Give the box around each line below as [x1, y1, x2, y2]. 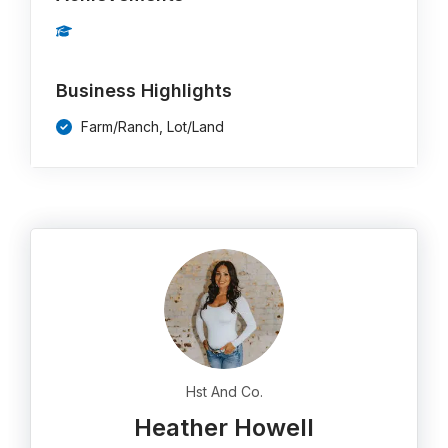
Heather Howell [134, 413, 314, 442]
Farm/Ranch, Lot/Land [81, 118, 225, 135]
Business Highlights [56, 80, 233, 101]
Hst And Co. [185, 383, 263, 400]
